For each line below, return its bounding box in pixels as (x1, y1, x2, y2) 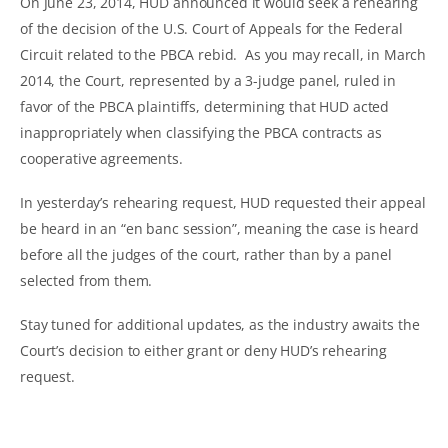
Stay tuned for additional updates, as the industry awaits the (20, 314, 420, 334)
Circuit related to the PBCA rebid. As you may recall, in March (20, 44, 427, 64)
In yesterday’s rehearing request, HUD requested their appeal (20, 192, 426, 212)
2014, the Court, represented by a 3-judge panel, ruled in (20, 70, 397, 90)
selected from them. (20, 270, 153, 290)
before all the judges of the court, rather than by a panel (20, 244, 392, 264)
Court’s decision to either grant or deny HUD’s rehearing (20, 340, 388, 360)
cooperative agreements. (20, 148, 183, 168)
